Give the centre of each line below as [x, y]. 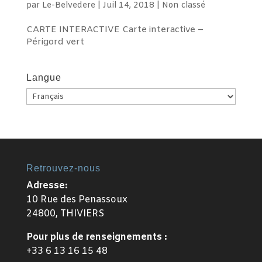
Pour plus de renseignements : [96, 237]
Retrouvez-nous [63, 168]
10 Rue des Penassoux [77, 200]
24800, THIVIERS [65, 214]
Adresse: [47, 186]
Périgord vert [55, 42]
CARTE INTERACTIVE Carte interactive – [115, 30]
